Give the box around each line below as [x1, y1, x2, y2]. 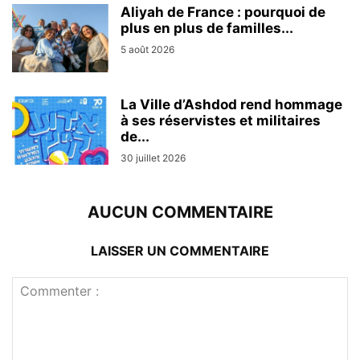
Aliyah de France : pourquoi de [121, 4, 325, 20]
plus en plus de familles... [121, 20, 293, 36]
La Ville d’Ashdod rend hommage [121, 96, 342, 112]
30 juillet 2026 [121, 152, 186, 164]
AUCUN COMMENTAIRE [87, 202, 273, 222]
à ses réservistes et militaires [121, 112, 321, 129]
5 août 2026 [121, 43, 174, 55]
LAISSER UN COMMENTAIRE [91, 243, 269, 259]
